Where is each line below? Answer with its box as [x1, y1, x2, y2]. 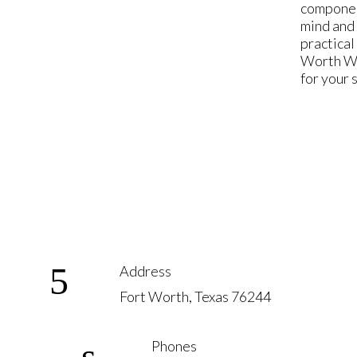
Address [120, 262, 171, 280]
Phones [151, 337, 197, 355]
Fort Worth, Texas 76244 [120, 288, 271, 305]
